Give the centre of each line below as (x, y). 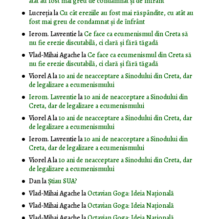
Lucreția (40, 13)
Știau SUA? (62, 181)
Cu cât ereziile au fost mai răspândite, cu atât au (126, 13)
